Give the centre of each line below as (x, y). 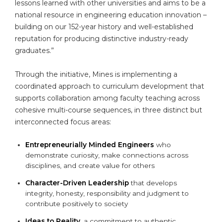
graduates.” (35, 50)
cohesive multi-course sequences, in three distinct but (109, 110)
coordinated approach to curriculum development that (110, 86)
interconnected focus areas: (64, 122)
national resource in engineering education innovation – (111, 15)
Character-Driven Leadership (77, 183)
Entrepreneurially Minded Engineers (90, 144)
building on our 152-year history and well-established (104, 27)
